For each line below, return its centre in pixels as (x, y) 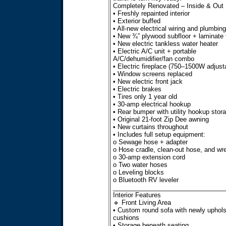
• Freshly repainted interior (151, 13)
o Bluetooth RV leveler (146, 180)
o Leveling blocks (138, 172)
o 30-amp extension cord (149, 157)
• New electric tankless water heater (165, 44)
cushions (126, 218)
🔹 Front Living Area (142, 203)
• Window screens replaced (152, 74)
